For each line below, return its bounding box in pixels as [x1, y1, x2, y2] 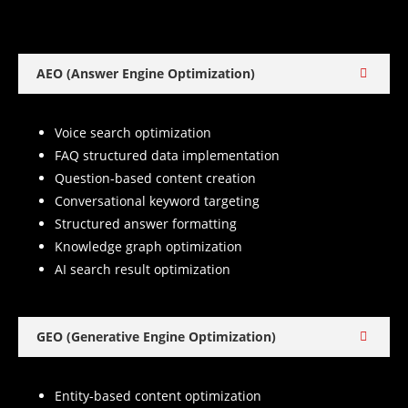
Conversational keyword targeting [55, 192, 260, 210]
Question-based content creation [55, 169, 256, 188]
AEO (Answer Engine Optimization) [36, 65, 255, 83]
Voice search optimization [55, 124, 211, 142]
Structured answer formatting [55, 215, 237, 233]
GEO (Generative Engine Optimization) [36, 328, 276, 346]
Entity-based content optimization [55, 387, 261, 405]
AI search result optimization [55, 260, 230, 279]
